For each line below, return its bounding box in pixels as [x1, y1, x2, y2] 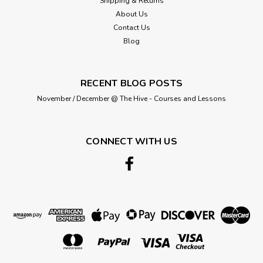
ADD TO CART [102, 48, 161, 60]
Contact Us [113, 22, 150, 32]
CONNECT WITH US [86, 134, 177, 148]
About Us [115, 9, 148, 19]
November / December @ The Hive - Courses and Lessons [37, 93, 226, 103]
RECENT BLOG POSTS [80, 76, 183, 90]
